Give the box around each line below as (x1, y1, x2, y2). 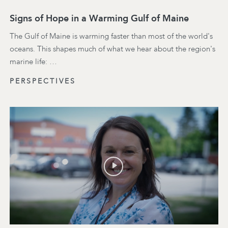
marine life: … (10, 56, 57, 66)
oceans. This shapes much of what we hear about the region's (10, 44, 215, 53)
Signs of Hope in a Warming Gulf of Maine (10, 12, 189, 24)
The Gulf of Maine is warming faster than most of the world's (10, 31, 213, 41)
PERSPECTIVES (10, 76, 76, 85)
